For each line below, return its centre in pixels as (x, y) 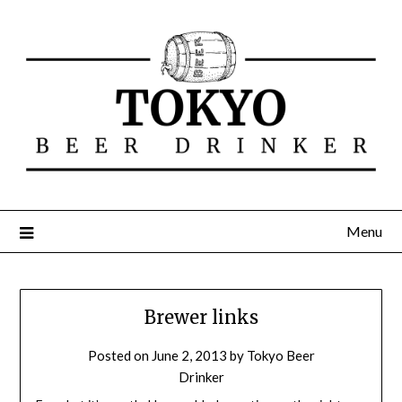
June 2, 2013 (189, 356)
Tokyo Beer (280, 356)
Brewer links (201, 318)
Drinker (201, 377)
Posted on (119, 356)
